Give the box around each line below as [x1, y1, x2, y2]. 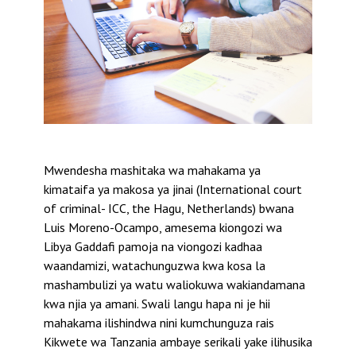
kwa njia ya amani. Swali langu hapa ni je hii [44, 296, 270, 312]
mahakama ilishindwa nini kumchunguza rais [44, 315, 274, 331]
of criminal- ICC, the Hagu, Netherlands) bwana [44, 200, 294, 217]
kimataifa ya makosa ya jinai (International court [44, 181, 302, 198]
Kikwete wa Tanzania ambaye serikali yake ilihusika [44, 334, 312, 350]
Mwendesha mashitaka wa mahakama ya [44, 162, 261, 179]
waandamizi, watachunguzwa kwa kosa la [44, 257, 265, 274]
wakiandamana [226, 277, 305, 293]
